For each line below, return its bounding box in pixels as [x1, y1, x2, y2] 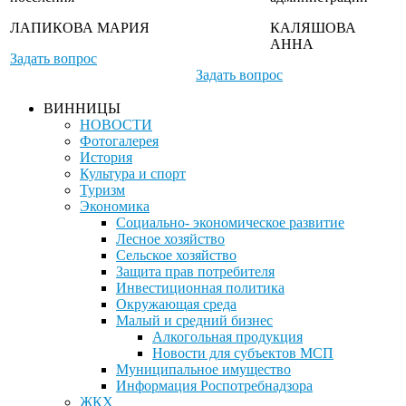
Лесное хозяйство [116, 231, 225, 246]
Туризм [80, 182, 125, 198]
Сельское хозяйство [116, 247, 237, 263]
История [80, 150, 132, 165]
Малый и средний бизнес [116, 313, 273, 328]
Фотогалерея [80, 133, 159, 149]
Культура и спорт [80, 166, 186, 181]
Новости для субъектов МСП [152, 345, 333, 361]
